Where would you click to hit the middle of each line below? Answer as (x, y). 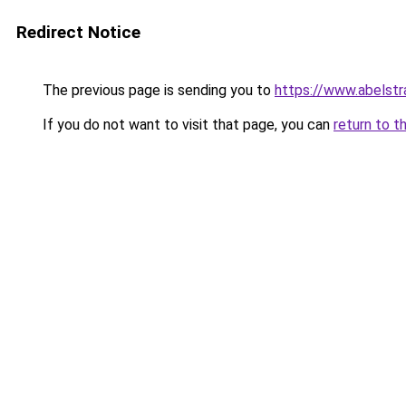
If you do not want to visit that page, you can (186, 125)
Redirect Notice (78, 32)
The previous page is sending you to (157, 90)
